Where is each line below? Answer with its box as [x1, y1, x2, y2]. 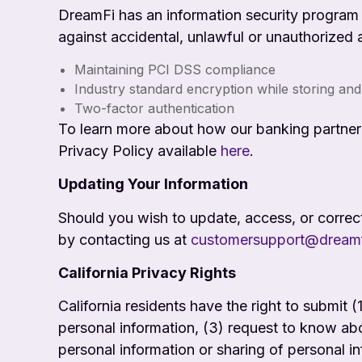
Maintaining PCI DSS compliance [74, 61, 276, 78]
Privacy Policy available [58, 141, 221, 159]
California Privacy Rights [58, 263, 236, 281]
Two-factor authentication [74, 99, 234, 116]
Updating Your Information [58, 175, 248, 193]
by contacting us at [58, 230, 191, 248]
